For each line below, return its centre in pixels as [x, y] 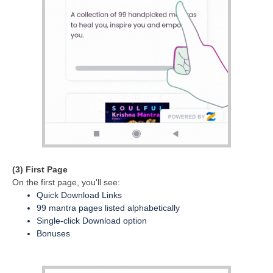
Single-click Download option [92, 221]
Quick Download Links [79, 195]
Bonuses [53, 234]
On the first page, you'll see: [66, 183]
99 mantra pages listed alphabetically [108, 208]
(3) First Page [40, 170]
